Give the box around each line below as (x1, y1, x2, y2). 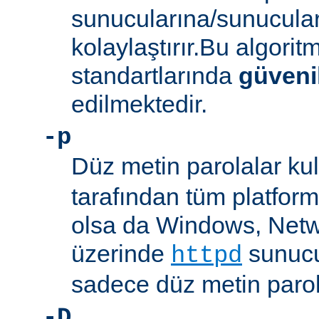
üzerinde (71, 240, 171, 268)
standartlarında (71, 62, 239, 90)
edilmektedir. (71, 90, 207, 118)
